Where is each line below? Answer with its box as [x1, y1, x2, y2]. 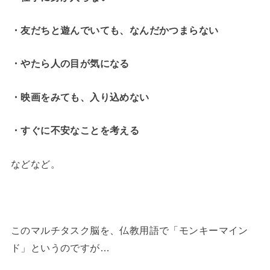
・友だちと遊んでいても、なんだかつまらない [10, 25, 219, 36]
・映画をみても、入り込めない [10, 91, 149, 102]
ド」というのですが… [10, 242, 110, 254]
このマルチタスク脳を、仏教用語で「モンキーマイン [10, 225, 248, 236]
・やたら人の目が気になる [10, 58, 130, 69]
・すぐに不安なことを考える [10, 125, 140, 136]
